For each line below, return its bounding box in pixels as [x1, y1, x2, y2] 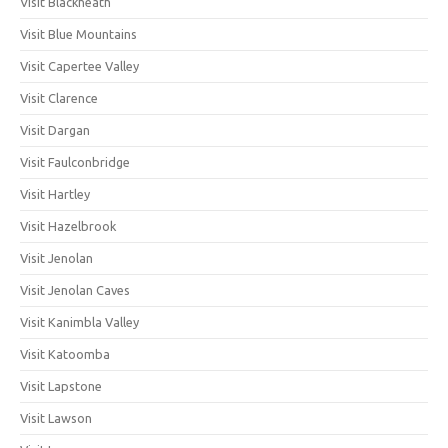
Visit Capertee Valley [20, 59, 139, 73]
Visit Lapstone [20, 379, 102, 393]
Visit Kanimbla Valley [20, 315, 139, 329]
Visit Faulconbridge [20, 155, 130, 169]
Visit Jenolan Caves [20, 283, 130, 297]
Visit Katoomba [20, 347, 110, 361]
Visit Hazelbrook [20, 219, 116, 233]
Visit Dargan [20, 123, 90, 137]
